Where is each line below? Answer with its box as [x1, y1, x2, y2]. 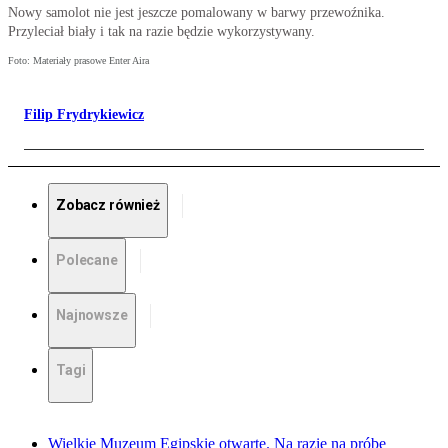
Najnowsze [56, 307, 128, 324]
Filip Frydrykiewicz [24, 107, 144, 123]
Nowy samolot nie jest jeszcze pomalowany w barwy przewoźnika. [8, 5, 385, 21]
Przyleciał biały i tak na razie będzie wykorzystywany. [8, 24, 315, 40]
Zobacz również [56, 197, 161, 214]
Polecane [56, 252, 118, 269]
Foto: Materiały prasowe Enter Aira [8, 55, 149, 67]
